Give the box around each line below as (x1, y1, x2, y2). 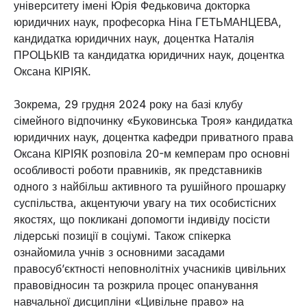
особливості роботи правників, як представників (14, 163, 262, 177)
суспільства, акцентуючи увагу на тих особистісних (14, 196, 276, 210)
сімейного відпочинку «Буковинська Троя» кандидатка (14, 114, 293, 128)
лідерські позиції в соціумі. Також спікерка (14, 229, 231, 243)
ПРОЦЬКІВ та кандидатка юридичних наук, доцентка (14, 48, 284, 62)
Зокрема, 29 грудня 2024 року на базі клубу (14, 97, 243, 112)
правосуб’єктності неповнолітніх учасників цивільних (14, 262, 286, 276)
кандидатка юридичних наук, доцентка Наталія (14, 32, 254, 46)
